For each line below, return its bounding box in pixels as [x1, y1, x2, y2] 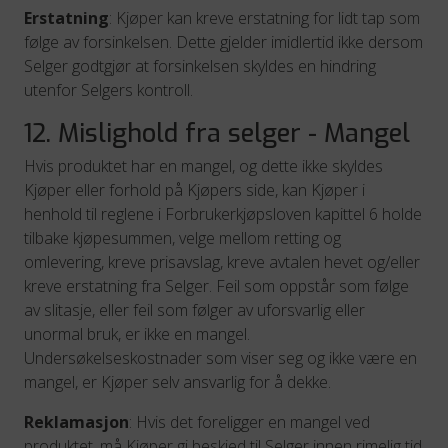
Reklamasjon [24, 411, 129, 433]
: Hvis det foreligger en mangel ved [129, 411, 370, 433]
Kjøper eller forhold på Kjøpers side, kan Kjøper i [24, 179, 365, 201]
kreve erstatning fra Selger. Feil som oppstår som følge [24, 275, 409, 297]
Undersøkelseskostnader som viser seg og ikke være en [24, 347, 417, 369]
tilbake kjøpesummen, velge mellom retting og [24, 227, 341, 249]
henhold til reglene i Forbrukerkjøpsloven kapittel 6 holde [24, 203, 422, 225]
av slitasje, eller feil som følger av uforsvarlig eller [24, 299, 365, 321]
